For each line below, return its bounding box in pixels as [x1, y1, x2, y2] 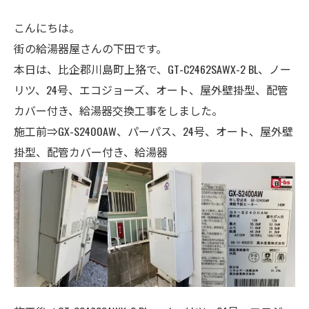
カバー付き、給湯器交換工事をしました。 [14, 102, 223, 119]
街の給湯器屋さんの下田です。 [14, 40, 167, 57]
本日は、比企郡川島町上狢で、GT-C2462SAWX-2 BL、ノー [14, 61, 291, 77]
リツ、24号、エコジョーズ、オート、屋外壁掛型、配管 [14, 81, 288, 98]
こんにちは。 [14, 19, 80, 36]
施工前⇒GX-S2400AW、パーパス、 [14, 123, 183, 139]
